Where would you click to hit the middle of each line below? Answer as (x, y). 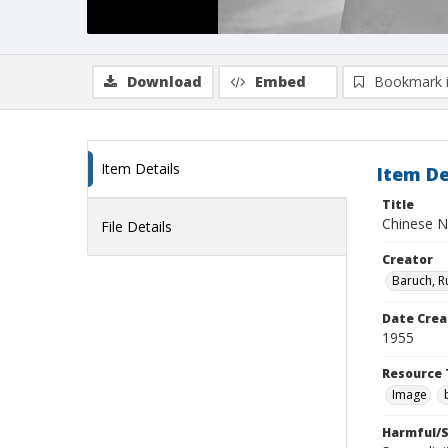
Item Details (140, 168)
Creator (407, 259)
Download (164, 81)
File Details (136, 226)
